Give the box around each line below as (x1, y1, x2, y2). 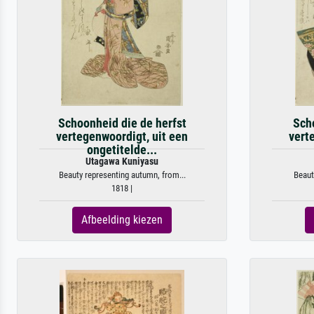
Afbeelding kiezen (81, 212, 163, 226)
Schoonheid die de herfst (57, 116, 186, 130)
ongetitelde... (87, 142, 157, 157)
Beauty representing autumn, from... (58, 169, 186, 180)
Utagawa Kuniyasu (86, 155, 158, 168)
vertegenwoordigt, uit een (56, 129, 188, 144)
